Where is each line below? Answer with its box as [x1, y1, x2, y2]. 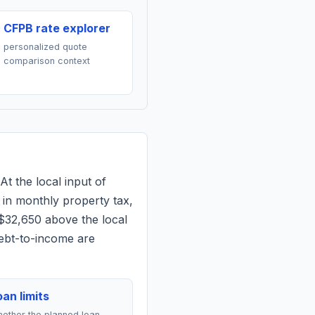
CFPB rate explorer [3, 21, 110, 35]
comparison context [3, 56, 90, 66]
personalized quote [3, 41, 87, 52]
